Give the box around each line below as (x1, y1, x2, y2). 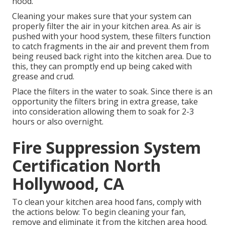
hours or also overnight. (12, 116, 103, 128)
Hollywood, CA (12, 173, 124, 195)
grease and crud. (12, 71, 74, 82)
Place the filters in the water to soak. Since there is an (12, 86, 212, 97)
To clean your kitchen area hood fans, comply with (12, 196, 201, 208)
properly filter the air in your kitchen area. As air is (12, 21, 201, 32)
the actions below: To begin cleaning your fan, (12, 206, 186, 218)
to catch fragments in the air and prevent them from (12, 41, 209, 52)
